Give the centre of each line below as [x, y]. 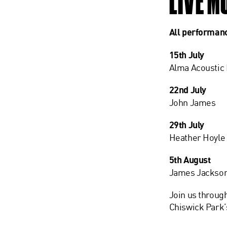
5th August [190, 160]
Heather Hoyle [197, 137]
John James [192, 102]
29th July [186, 125]
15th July [186, 55]
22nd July [187, 90]
